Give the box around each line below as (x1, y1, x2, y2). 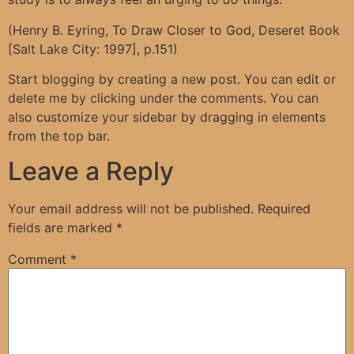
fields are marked (8, 220, 116, 236)
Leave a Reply (8, 156, 174, 187)
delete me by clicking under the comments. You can (8, 90, 318, 106)
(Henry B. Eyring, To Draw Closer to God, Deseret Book (8, 21, 340, 38)
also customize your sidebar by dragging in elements (8, 109, 326, 125)
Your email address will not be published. (8, 201, 254, 217)
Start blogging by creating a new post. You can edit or (8, 71, 336, 87)
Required (258, 201, 311, 217)
